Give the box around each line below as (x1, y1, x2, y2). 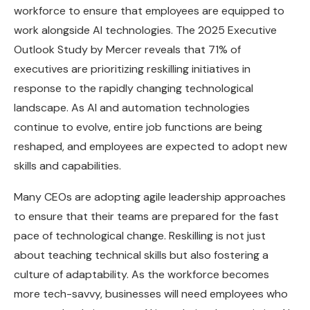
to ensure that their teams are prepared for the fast (14, 209, 279, 224)
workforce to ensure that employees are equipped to (14, 3, 284, 19)
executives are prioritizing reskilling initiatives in (14, 62, 250, 77)
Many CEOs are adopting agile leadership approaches (14, 190, 286, 205)
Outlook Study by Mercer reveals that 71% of (14, 42, 241, 57)
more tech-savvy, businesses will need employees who (14, 286, 288, 302)
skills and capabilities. (14, 158, 121, 174)
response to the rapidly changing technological (14, 81, 253, 96)
